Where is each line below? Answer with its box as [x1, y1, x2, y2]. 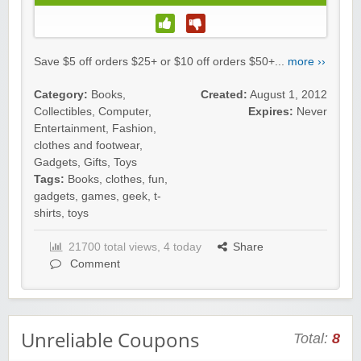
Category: [34, 89, 88, 102]
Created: [201, 89, 247, 102]
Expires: [248, 106, 293, 118]
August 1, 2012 [250, 89, 327, 102]
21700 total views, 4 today [68, 241, 201, 254]
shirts [34, 207, 61, 220]
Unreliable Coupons [21, 326, 199, 354]
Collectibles [34, 106, 92, 118]
